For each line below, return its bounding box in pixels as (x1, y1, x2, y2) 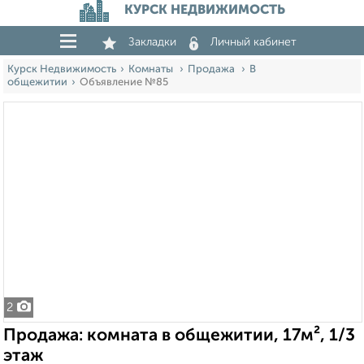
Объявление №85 (80, 77, 168, 88)
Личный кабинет (210, 37, 297, 48)
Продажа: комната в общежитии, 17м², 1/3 (3, 327, 355, 344)
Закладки (128, 37, 176, 48)
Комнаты (128, 64, 175, 75)
